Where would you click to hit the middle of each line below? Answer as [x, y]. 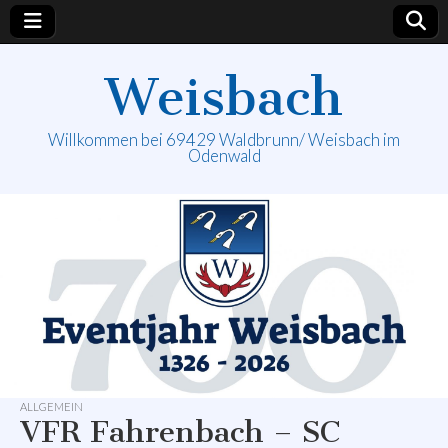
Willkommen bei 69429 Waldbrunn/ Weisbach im [224, 139]
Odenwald [224, 155]
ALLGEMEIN [51, 407]
